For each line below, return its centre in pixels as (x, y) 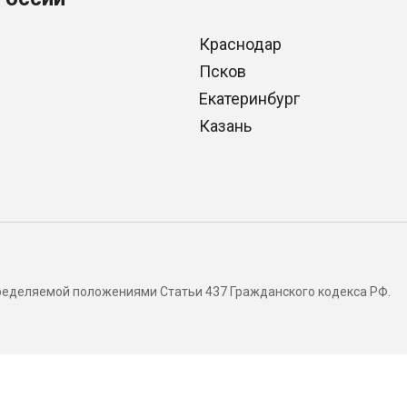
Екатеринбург (249, 99)
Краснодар (240, 44)
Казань (225, 126)
